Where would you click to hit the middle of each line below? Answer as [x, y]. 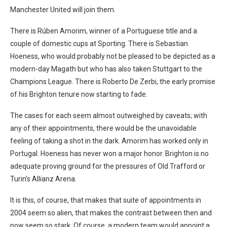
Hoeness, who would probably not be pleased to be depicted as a [113, 56]
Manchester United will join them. [63, 10]
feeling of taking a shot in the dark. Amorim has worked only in [109, 141]
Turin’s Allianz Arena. [43, 179]
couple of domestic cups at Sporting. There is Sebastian [99, 44]
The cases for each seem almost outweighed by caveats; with [109, 116]
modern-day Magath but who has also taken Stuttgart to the [106, 69]
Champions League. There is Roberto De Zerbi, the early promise [113, 82]
